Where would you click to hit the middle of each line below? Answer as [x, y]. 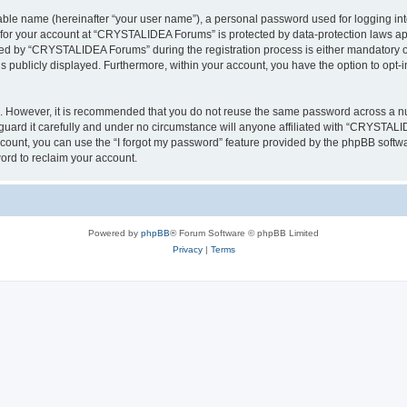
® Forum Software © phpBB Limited [244, 233]
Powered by [114, 233]
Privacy [187, 249]
